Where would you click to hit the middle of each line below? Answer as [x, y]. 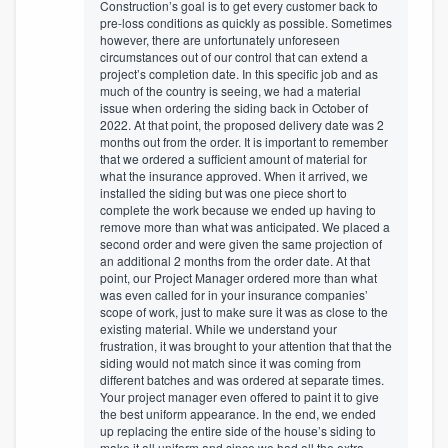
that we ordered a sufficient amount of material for [233, 158]
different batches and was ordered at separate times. [242, 379]
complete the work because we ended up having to [238, 209]
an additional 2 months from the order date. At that [235, 260]
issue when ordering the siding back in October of [234, 107]
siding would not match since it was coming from [230, 362]
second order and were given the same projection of [241, 243]
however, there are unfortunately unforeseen [220, 39]
